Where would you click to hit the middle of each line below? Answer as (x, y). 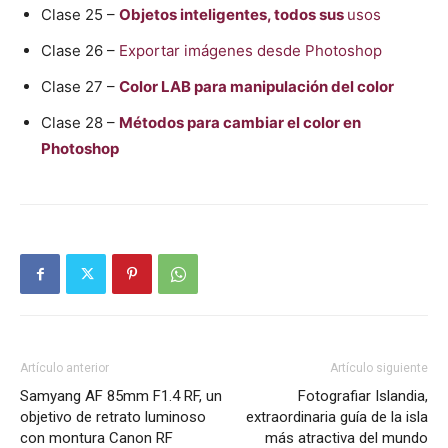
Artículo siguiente (379, 368)
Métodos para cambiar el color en (240, 123)
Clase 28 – (80, 123)
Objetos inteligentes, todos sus (233, 15)
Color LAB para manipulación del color (256, 87)
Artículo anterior (64, 368)
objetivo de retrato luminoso (113, 417)
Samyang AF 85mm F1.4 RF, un (121, 396)
